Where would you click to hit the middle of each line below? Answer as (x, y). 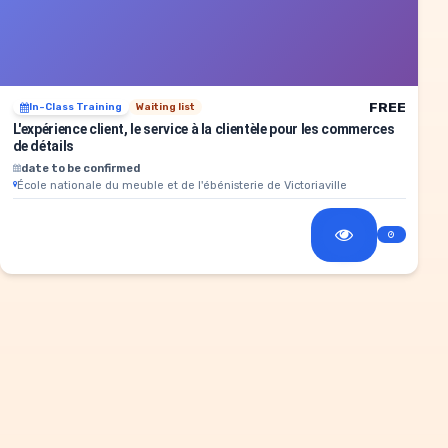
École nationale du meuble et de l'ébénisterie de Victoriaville (181, 184)
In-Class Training (75, 107)
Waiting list (165, 107)
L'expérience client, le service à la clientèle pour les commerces (203, 128)
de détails (43, 145)
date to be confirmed (80, 167)
